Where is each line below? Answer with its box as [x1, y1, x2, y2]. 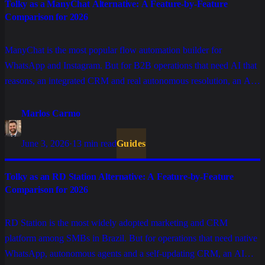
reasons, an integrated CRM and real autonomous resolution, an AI [5, 76, 254, 86]
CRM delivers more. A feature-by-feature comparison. [5, 91, 207, 102]
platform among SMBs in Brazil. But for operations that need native [5, 233, 257, 244]
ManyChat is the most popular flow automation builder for [5, 45, 222, 56]
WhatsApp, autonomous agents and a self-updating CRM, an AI [5, 248, 244, 259]
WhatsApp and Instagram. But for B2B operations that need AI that [5, 60, 257, 71]
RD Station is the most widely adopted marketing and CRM [5, 218, 228, 228]
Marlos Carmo [21, 108, 80, 119]
